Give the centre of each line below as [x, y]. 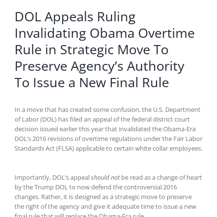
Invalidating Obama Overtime [105, 33]
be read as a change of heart [161, 178]
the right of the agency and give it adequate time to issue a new [105, 207]
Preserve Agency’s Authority [100, 66]
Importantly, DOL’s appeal [53, 178]
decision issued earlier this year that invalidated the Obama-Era [105, 129]
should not [105, 178]
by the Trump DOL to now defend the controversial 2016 [96, 187]
